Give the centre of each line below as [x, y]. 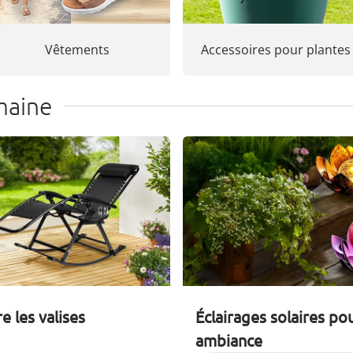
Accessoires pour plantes [276, 50]
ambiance [229, 340]
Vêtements [77, 50]
